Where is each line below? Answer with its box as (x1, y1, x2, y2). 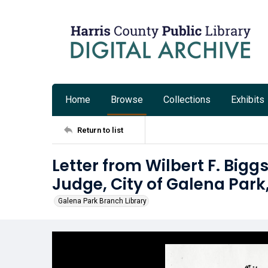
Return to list (77, 125, 123, 135)
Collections (163, 94, 211, 105)
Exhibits (231, 94, 264, 105)
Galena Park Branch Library (58, 197, 147, 205)
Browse (111, 94, 143, 105)
